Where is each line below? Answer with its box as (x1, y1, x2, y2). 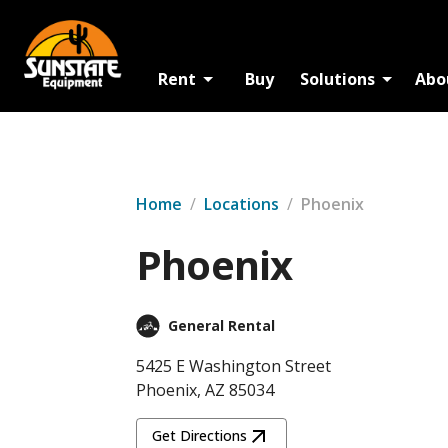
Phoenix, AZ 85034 (136, 379, 274, 401)
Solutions (299, 68, 375, 90)
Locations (204, 193, 279, 215)
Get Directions (152, 426, 247, 445)
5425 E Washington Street (136, 355, 331, 377)
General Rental (168, 316, 275, 335)
